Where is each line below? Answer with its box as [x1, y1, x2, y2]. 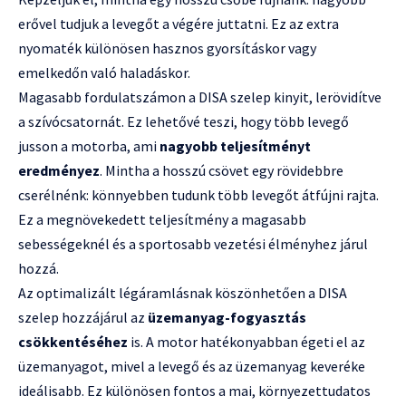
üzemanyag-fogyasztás [148, 308, 306, 327]
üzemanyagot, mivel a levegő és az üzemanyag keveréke [18, 357, 365, 376]
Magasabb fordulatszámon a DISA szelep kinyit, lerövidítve [18, 88, 382, 107]
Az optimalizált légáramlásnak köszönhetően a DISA [18, 284, 347, 303]
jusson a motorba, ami [18, 137, 159, 156]
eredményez [18, 161, 100, 180]
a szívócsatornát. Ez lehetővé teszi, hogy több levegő [18, 112, 349, 131]
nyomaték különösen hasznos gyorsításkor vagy [18, 39, 316, 58]
